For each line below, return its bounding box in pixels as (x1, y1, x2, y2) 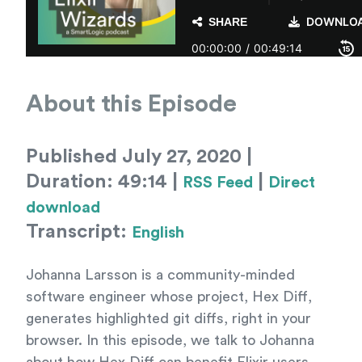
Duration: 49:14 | (26, 172, 183, 192)
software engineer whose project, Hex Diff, (26, 289, 312, 304)
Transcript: (26, 222, 132, 242)
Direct (268, 175, 315, 191)
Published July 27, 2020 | (26, 147, 252, 166)
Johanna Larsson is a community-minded (26, 267, 295, 282)
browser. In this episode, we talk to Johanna (26, 333, 314, 347)
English (132, 225, 184, 241)
